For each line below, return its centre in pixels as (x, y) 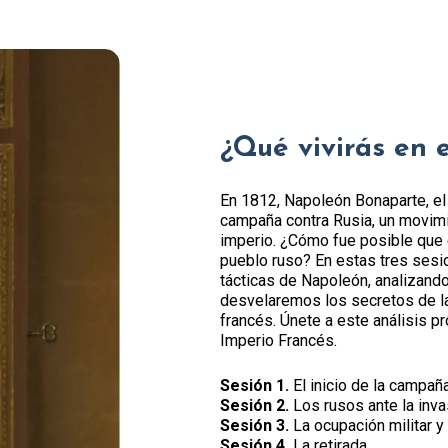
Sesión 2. (257, 405)
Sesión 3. (257, 425)
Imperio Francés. (279, 340)
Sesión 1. (257, 385)
